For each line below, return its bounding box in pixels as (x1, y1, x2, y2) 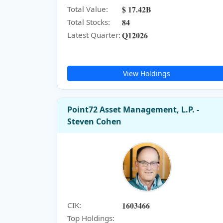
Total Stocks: (67, 17, 110, 27)
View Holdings (123, 68, 171, 78)
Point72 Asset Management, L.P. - (67, 104, 199, 115)
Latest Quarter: (67, 30, 120, 40)
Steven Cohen (67, 115, 121, 127)
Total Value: (67, 4, 108, 14)
